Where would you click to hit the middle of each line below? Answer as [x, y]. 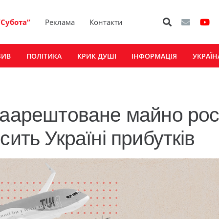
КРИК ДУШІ [97, 56]
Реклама [60, 22]
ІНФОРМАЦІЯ [154, 56]
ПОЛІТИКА [44, 56]
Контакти [106, 22]
